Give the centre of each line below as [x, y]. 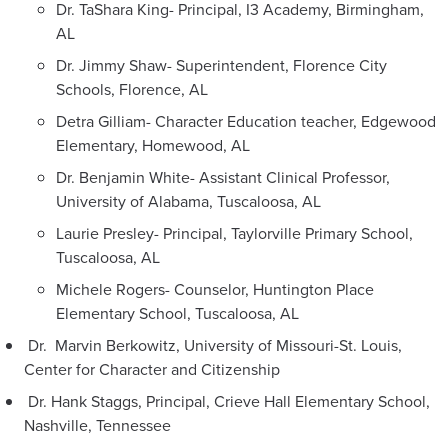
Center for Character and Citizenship [152, 369]
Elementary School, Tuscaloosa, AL [177, 313]
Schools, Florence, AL [132, 89]
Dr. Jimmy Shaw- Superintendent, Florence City [221, 65]
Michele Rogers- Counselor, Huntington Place [215, 289]
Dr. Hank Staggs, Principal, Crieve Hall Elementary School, [227, 401]
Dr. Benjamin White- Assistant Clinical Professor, [223, 177]
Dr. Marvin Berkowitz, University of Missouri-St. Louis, [213, 345]
